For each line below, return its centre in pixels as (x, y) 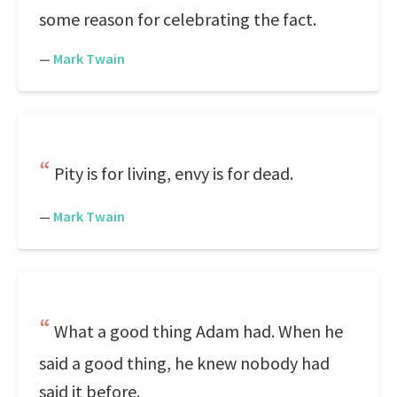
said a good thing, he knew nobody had (184, 363)
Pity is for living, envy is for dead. (174, 173)
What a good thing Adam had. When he (198, 331)
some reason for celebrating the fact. (178, 19)
